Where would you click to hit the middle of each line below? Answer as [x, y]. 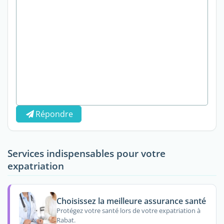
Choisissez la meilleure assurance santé [131, 201]
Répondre [54, 114]
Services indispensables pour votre [86, 153]
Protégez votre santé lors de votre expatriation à [128, 211]
